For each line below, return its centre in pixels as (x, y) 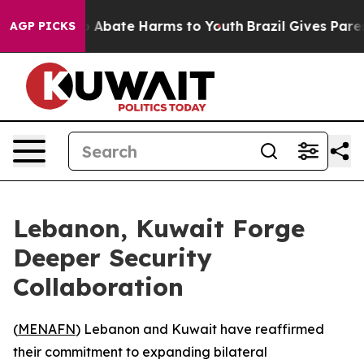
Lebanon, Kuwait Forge (159, 228)
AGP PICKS (43, 26)
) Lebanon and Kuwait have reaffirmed (200, 329)
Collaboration (98, 287)
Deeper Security (113, 258)
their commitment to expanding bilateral (140, 352)
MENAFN (47, 329)
